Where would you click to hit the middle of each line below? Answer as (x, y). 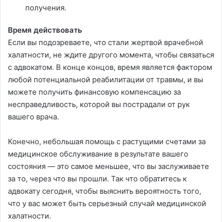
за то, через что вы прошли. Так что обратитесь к (97, 179)
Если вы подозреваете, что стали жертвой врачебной (106, 43)
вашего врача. (33, 117)
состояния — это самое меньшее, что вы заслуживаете (109, 166)
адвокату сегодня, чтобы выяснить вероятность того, (105, 191)
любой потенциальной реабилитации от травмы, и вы (106, 80)
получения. (46, 8)
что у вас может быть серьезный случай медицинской (107, 204)
